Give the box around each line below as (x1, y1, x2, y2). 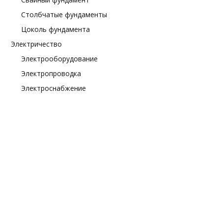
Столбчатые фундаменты (21, 9, 107, 19)
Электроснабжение (21, 83, 86, 93)
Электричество (11, 39, 62, 49)
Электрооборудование (21, 54, 98, 63)
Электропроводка (21, 68, 81, 78)
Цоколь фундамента (21, 24, 90, 34)
